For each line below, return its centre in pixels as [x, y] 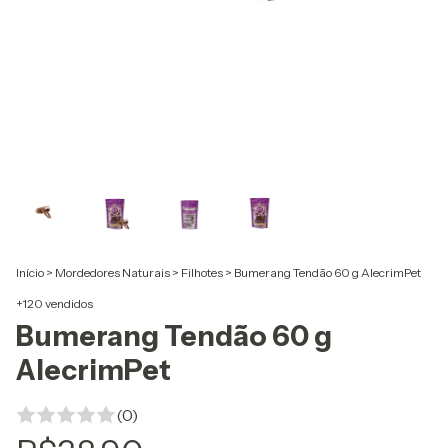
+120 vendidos [54, 303]
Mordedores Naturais [112, 272]
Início [30, 272]
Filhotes [202, 272]
